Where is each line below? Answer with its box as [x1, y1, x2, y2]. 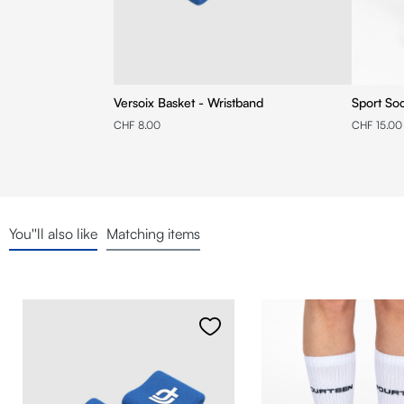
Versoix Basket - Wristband [114, 94, 263, 110]
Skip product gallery [22, 278, 132, 294]
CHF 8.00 [114, 117, 161, 132]
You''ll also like [9, 224, 97, 243]
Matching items [106, 224, 200, 243]
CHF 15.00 [352, 117, 402, 132]
